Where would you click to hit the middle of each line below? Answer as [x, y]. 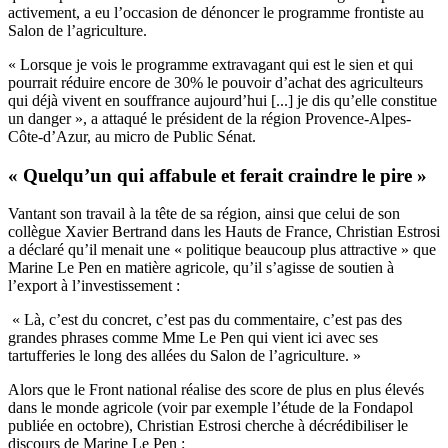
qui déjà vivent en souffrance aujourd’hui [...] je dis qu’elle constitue [222, 100]
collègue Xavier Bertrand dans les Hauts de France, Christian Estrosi [224, 232]
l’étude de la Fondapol [342, 408]
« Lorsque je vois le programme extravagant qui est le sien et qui [210, 64]
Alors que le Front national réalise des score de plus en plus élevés [216, 390]
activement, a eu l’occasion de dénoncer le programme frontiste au [216, 12]
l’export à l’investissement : [94, 286]
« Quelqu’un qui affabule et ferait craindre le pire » [217, 175]
